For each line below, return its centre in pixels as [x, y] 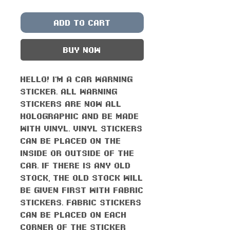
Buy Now [82, 50]
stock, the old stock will [82, 177]
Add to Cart [82, 22]
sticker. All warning [69, 91]
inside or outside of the [78, 153]
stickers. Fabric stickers [81, 202]
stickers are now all [71, 103]
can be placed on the [71, 140]
